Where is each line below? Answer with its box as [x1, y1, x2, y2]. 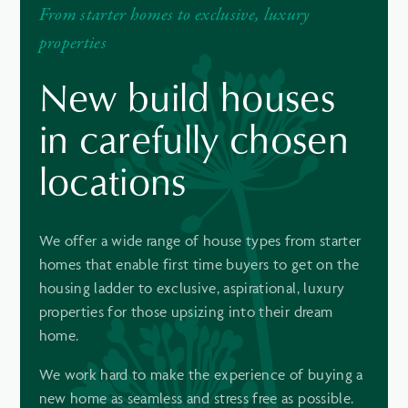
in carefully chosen [38, 111, 350, 165]
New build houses [38, 69, 336, 123]
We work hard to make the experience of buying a [38, 364, 363, 383]
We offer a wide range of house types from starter [38, 230, 362, 250]
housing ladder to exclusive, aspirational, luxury [38, 278, 345, 297]
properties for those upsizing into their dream [38, 301, 333, 321]
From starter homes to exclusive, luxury [38, 3, 311, 27]
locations [38, 153, 187, 207]
